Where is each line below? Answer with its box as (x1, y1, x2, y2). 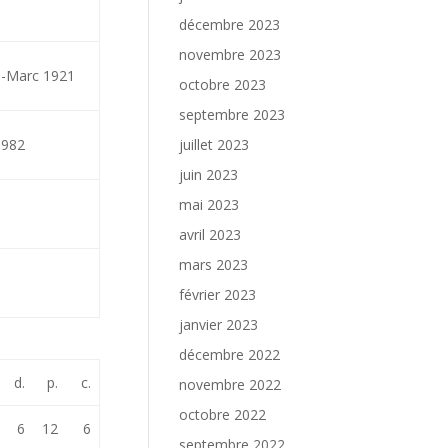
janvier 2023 (179, 315, 259, 334)
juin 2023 (179, 165, 239, 184)
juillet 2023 (179, 135, 250, 154)
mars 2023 (179, 255, 249, 274)
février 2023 (179, 285, 257, 304)
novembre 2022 (179, 375, 282, 394)
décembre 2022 (179, 345, 281, 364)
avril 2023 (179, 225, 242, 244)
